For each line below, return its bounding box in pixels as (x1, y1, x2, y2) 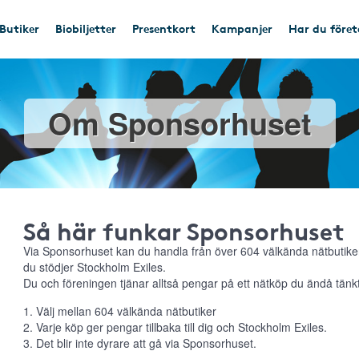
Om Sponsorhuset (47, 101, 312, 145)
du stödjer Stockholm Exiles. (23, 259, 166, 275)
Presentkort (132, 20, 196, 36)
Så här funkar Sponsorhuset (23, 212, 345, 247)
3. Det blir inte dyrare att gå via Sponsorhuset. (23, 335, 256, 351)
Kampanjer (212, 20, 272, 36)
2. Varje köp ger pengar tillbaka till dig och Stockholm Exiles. (23, 319, 327, 335)
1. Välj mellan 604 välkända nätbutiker (23, 303, 216, 319)
